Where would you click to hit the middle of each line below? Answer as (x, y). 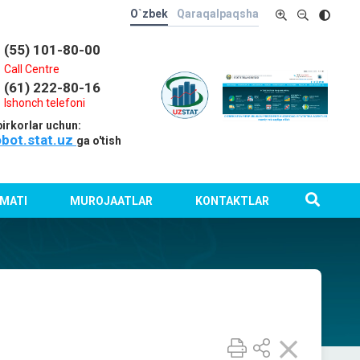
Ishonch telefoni (45, 103)
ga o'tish (99, 141)
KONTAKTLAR (232, 200)
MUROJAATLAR (111, 200)
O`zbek (149, 14)
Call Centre (32, 69)
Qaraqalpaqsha (218, 14)
